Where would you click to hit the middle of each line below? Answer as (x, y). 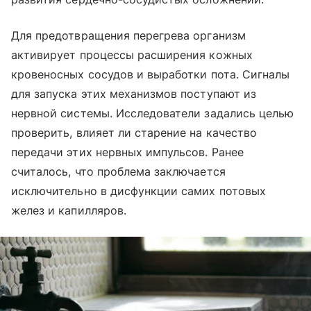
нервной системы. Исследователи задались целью (153, 114)
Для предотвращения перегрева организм (128, 36)
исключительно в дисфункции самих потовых (138, 191)
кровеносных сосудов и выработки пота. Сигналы (151, 75)
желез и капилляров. (69, 211)
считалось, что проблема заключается (118, 172)
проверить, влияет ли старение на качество (134, 133)
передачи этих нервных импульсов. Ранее (127, 152)
